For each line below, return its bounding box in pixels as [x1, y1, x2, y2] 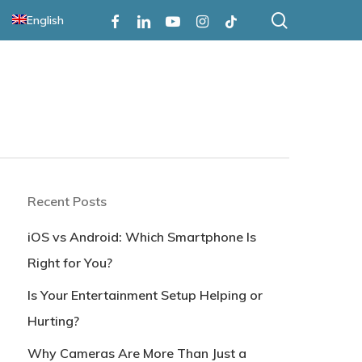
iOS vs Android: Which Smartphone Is [27, 229, 256, 245]
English [27, 13, 64, 27]
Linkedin [128, 11, 170, 27]
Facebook [99, 11, 149, 27]
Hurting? [27, 313, 79, 329]
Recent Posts [27, 193, 107, 209]
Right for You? [27, 255, 112, 271]
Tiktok [216, 11, 248, 27]
